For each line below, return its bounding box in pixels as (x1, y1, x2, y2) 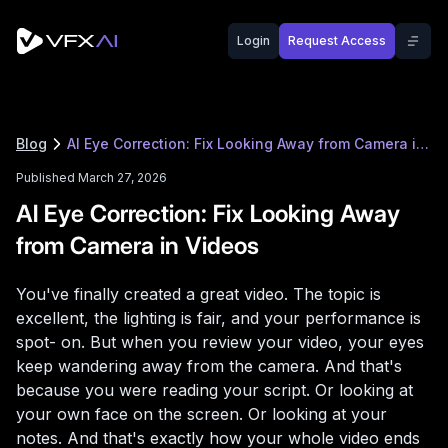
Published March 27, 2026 (16, 170, 167, 185)
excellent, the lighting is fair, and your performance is (16, 308, 421, 328)
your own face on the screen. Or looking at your (16, 404, 387, 424)
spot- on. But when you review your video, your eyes (16, 332, 424, 352)
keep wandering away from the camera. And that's (16, 356, 402, 376)
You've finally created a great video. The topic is (16, 284, 381, 304)
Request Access (288, 33, 386, 48)
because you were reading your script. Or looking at (16, 380, 413, 400)
